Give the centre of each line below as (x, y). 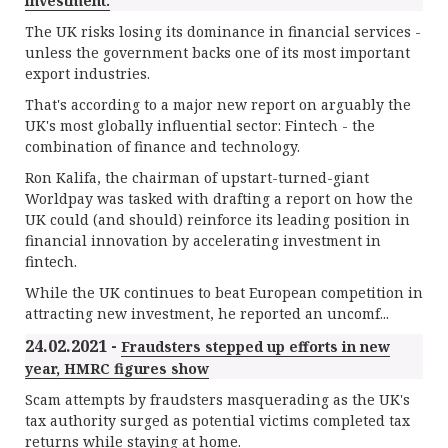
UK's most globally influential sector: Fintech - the (200, 125)
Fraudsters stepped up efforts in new (255, 346)
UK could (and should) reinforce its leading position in (217, 219)
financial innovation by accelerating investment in (203, 240)
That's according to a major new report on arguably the (218, 104)
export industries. (87, 73)
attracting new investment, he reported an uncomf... (207, 313)
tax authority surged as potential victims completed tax (217, 420)
